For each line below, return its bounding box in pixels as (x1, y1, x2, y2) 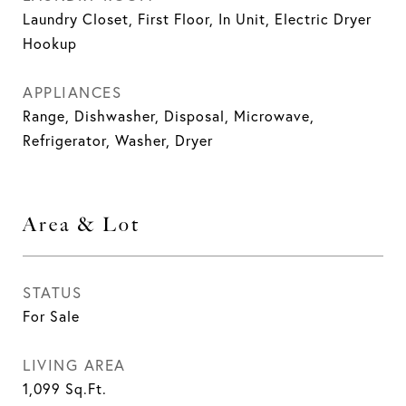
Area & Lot (23, 213, 140, 236)
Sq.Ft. (65, 380, 107, 398)
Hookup (23, 34, 77, 53)
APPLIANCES (23, 82, 121, 101)
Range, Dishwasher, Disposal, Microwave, (23, 107, 314, 125)
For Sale (23, 307, 80, 325)
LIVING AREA (23, 355, 126, 374)
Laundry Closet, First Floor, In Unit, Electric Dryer (23, 10, 372, 28)
